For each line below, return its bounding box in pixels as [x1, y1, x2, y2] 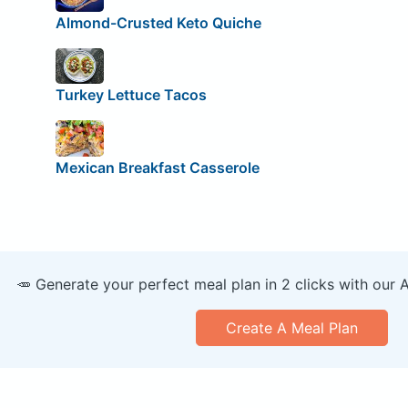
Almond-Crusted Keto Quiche [55, 14, 261, 33]
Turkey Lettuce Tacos [55, 86, 207, 105]
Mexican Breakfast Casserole [55, 158, 260, 178]
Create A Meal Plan [225, 319, 358, 338]
